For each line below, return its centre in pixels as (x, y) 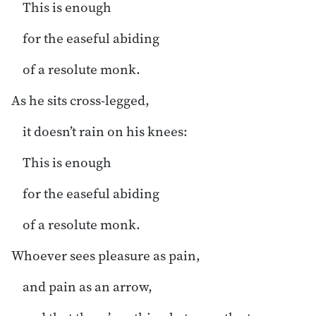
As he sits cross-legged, (80, 100)
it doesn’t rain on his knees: (105, 131)
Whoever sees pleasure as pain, (106, 255)
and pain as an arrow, (87, 286)
